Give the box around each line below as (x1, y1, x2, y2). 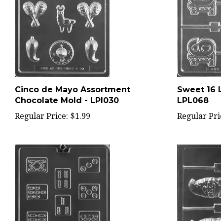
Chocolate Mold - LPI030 (15, 85, 119, 95)
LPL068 (177, 85, 209, 95)
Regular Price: (15, 101, 68, 110)
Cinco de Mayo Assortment (15, 74, 130, 84)
